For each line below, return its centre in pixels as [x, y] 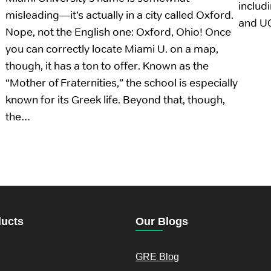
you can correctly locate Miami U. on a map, [112, 49]
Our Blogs [162, 222]
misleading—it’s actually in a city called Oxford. [119, 15]
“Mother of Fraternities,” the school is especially [122, 83]
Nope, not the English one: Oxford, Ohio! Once [118, 32]
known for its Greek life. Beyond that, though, [115, 100]
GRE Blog [157, 257]
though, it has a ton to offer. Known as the [107, 66]
